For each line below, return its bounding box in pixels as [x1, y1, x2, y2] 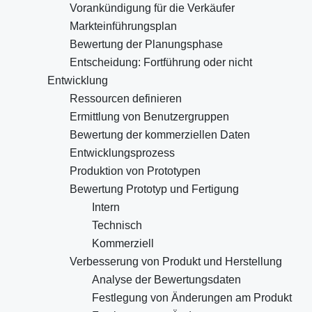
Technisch [92, 219, 142, 232]
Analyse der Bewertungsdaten [92, 274, 241, 286]
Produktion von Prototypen [70, 165, 201, 178]
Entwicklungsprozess [70, 147, 175, 159]
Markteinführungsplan [70, 20, 177, 33]
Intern [92, 201, 120, 214]
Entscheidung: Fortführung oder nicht [70, 56, 252, 69]
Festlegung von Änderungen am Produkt [92, 292, 292, 304]
